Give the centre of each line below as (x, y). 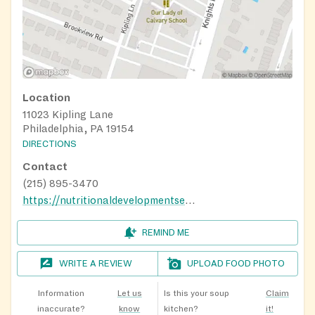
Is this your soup (196, 293)
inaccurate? (61, 309)
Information (61, 293)
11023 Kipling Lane (68, 114)
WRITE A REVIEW (96, 263)
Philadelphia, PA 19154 (78, 128)
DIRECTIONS (50, 144)
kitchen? (181, 309)
